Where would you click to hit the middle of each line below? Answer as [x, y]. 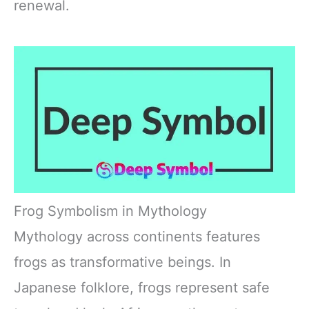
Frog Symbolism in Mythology [110, 211]
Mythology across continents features [137, 237]
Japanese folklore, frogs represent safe [142, 288]
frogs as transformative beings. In [122, 262]
